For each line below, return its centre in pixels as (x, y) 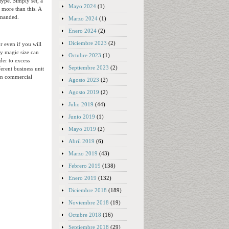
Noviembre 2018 (89, 202)
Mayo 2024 (82, 6)
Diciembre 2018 (88, 190)
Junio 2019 (82, 117)
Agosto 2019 (84, 92)
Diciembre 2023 (88, 43)
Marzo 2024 (83, 18)
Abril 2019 (82, 141)
